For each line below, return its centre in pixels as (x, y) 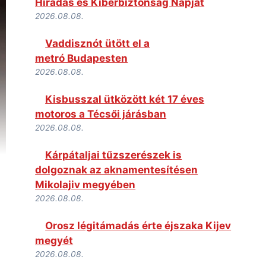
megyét (54, 240)
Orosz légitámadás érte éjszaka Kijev (138, 225)
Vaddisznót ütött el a (98, 43)
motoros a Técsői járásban (101, 114)
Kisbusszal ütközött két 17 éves (125, 99)
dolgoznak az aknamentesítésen (117, 170)
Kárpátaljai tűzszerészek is (114, 155)
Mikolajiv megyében (85, 184)
